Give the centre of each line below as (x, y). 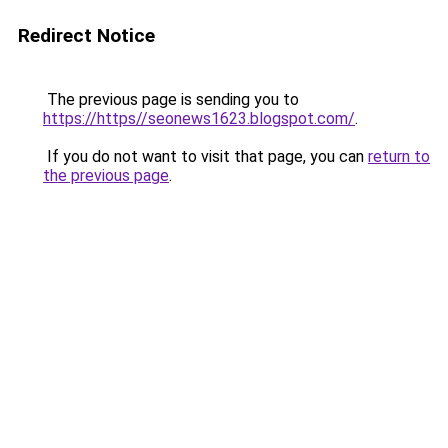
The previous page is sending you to (171, 99)
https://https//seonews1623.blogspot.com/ (199, 118)
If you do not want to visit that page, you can (205, 156)
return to (399, 156)
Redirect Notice (86, 35)
